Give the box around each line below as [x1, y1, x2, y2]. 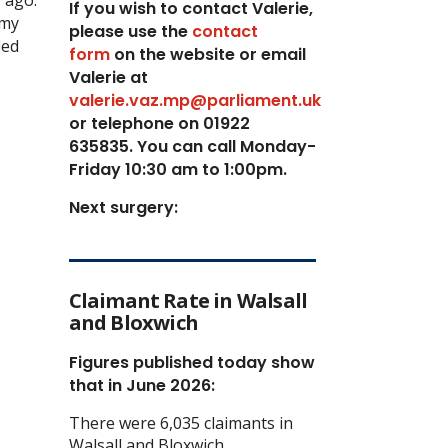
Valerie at [68, 65, 148, 89]
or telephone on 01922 [68, 111, 250, 135]
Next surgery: [68, 195, 182, 219]
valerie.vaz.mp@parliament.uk [68, 88, 321, 112]
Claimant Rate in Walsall [68, 286, 308, 314]
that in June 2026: [68, 373, 215, 397]
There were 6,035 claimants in [68, 411, 293, 434]
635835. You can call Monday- [68, 134, 316, 158]
